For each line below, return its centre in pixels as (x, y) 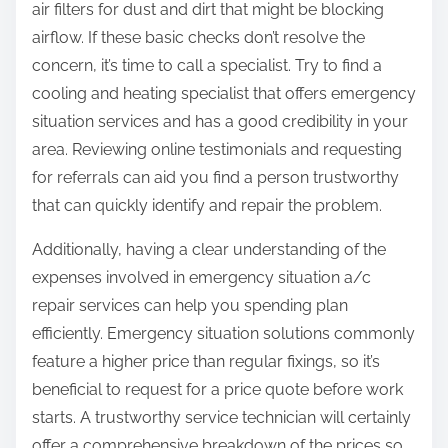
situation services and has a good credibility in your (220, 122)
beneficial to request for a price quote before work (217, 390)
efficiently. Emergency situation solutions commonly (223, 334)
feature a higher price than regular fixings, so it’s (206, 362)
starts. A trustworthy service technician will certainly (221, 418)
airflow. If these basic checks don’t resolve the (198, 38)
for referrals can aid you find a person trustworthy (215, 178)
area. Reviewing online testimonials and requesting (217, 150)
